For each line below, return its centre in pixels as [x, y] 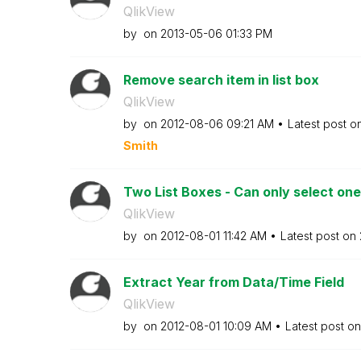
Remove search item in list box [221, 80]
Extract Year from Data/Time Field [233, 282]
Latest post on [320, 236]
